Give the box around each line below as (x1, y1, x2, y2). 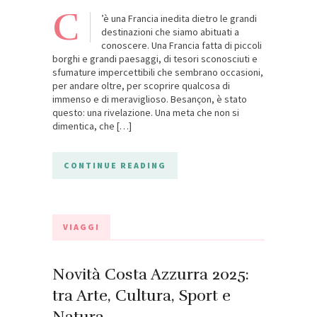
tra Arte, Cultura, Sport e (52, 286, 231, 306)
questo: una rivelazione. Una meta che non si (52, 106, 239, 120)
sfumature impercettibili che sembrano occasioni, (52, 66, 263, 79)
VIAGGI (63, 221, 100, 233)
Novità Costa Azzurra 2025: (52, 265, 249, 284)
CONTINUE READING (64, 160, 166, 171)
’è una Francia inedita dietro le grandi (101, 12, 257, 25)
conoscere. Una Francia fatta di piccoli (101, 39, 262, 52)
